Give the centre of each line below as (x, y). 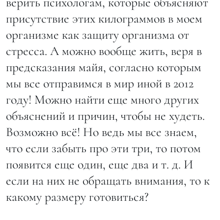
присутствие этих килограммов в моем (104, 18)
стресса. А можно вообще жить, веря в (104, 51)
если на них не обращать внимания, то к (108, 180)
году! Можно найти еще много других (102, 99)
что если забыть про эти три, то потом (103, 148)
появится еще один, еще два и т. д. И (99, 164)
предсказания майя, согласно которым (104, 67)
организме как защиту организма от (97, 34)
